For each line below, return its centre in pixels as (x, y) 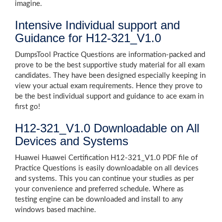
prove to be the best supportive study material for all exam (110, 65)
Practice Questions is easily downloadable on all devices (107, 168)
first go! (28, 107)
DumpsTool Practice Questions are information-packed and (110, 55)
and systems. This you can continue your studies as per (104, 179)
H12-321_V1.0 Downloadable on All (107, 128)
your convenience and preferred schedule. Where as (99, 189)
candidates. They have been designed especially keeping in (110, 76)
